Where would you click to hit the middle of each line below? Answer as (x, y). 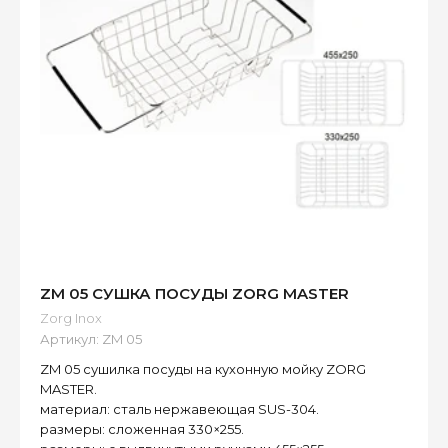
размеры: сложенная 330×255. (142, 429)
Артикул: (69, 339)
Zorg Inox (71, 318)
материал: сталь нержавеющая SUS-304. (179, 409)
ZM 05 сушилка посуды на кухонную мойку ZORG (203, 369)
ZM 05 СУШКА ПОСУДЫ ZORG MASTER (194, 294)
